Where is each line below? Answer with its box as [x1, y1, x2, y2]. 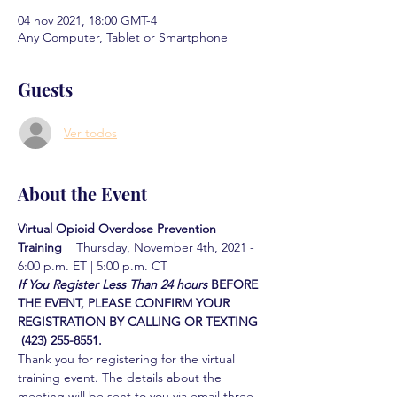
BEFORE [211, 276, 261, 292]
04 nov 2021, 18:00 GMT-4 [18, 12, 157, 28]
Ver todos [64, 124, 117, 141]
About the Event [18, 182, 147, 206]
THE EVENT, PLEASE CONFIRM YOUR [18, 295, 233, 311]
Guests [18, 77, 73, 101]
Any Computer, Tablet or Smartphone [18, 29, 228, 45]
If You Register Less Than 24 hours [18, 276, 207, 292]
